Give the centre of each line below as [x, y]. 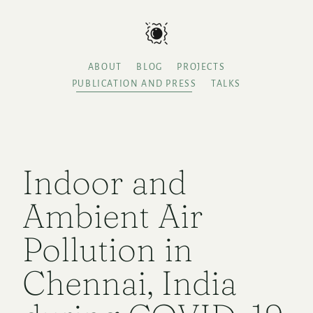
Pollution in [108, 249]
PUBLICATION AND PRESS [134, 84]
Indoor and [104, 182]
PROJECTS [201, 67]
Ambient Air [112, 216]
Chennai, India [130, 283]
